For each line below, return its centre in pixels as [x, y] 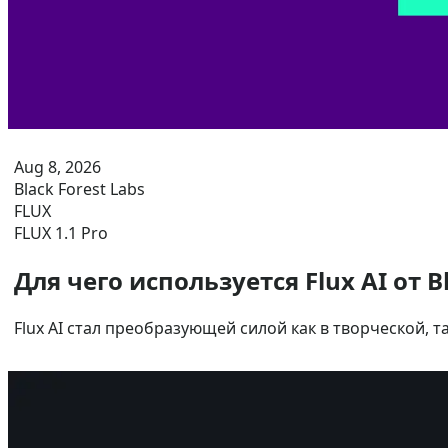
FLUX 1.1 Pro [61, 233]
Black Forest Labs [79, 189]
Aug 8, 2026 [57, 167]
